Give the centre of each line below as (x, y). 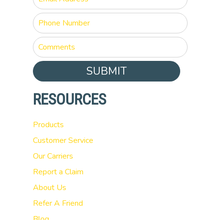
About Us (49, 188)
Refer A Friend (58, 203)
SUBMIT (106, 71)
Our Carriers (53, 156)
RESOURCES (69, 99)
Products (48, 125)
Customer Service (63, 140)
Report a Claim (58, 172)
